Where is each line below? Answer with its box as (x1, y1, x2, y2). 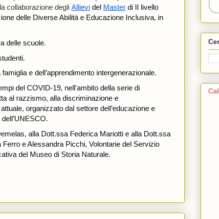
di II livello (126, 3, 158, 12)
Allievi (71, 3, 90, 12)
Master (103, 3, 126, 12)
